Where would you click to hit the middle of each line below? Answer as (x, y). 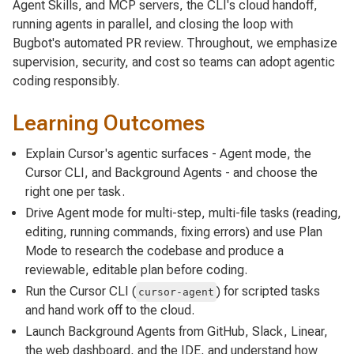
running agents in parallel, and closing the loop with (153, 24)
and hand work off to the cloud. (110, 311)
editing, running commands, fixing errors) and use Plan (174, 232)
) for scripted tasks (269, 292)
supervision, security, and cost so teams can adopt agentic (174, 62)
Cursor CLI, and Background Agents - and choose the (171, 172)
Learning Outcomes (109, 122)
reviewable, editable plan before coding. (136, 270)
